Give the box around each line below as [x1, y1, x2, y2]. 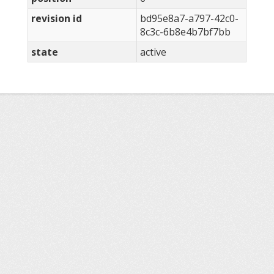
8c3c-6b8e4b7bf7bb [140, 25, 231, 39]
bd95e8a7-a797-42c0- [140, 12, 239, 26]
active [140, 45, 166, 59]
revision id [31, 12, 82, 26]
